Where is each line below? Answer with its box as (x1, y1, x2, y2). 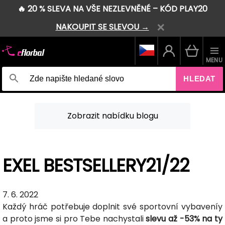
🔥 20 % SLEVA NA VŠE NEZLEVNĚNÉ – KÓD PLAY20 (18, 3, 207, 15)
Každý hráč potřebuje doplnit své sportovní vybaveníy (3, 200, 222, 212)
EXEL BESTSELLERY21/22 (3, 152, 189, 178)
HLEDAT (183, 74, 215, 83)
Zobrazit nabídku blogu (67, 109, 158, 122)
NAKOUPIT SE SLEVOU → (55, 21, 149, 33)
